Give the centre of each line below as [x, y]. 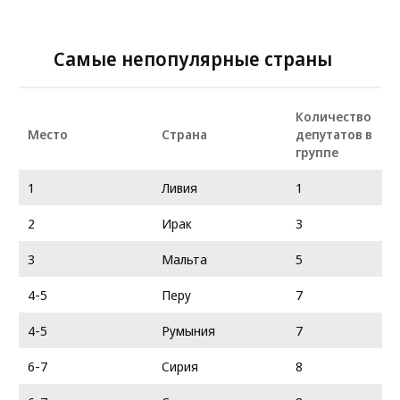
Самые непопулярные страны [193, 58]
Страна [184, 134]
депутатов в [334, 134]
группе [317, 152]
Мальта [184, 259]
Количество [333, 116]
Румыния [188, 330]
